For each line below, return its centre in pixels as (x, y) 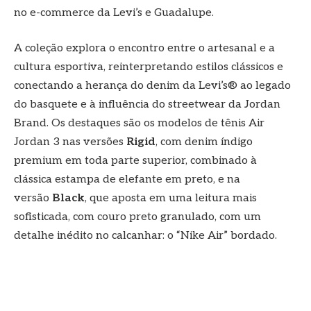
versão (33, 199)
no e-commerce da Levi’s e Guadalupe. (115, 12)
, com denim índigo (204, 142)
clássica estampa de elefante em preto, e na (127, 180)
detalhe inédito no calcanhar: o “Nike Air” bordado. (147, 236)
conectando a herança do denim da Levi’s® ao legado (152, 86)
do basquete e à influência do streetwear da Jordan (147, 105)
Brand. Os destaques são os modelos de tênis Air (139, 124)
